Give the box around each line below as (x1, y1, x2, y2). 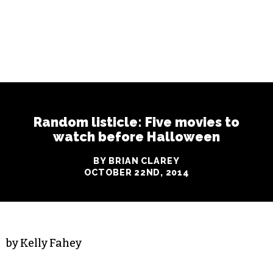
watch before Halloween (53, 129, 220, 144)
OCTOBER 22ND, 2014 (83, 166, 190, 177)
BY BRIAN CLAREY (93, 155, 180, 166)
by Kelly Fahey (6, 236, 82, 250)
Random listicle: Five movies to (34, 114, 239, 130)
